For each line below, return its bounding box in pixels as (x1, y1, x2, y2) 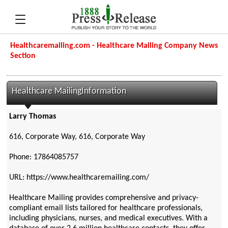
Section (10, 52, 36, 60)
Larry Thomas (9, 112, 56, 121)
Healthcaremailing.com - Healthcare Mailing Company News (10, 42, 218, 50)
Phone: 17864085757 (9, 153, 78, 162)
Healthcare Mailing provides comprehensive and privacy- (9, 194, 198, 203)
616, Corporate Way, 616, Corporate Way (9, 133, 145, 141)
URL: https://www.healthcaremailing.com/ (9, 174, 149, 182)
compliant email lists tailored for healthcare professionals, (9, 204, 203, 213)
